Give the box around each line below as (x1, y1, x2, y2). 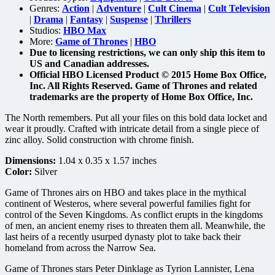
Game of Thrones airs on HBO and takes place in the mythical (5, 187, 246, 198)
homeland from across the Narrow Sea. (5, 242, 156, 253)
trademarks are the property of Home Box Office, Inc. (29, 91, 253, 102)
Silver (32, 166, 57, 177)
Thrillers (155, 14, 191, 25)
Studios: (29, 25, 63, 36)
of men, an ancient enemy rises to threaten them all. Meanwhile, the (5, 220, 265, 231)
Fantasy (70, 14, 103, 25)
